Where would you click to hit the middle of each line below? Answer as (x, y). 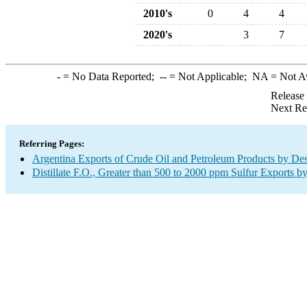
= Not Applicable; (209, 76)
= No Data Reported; (110, 76)
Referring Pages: (52, 144)
